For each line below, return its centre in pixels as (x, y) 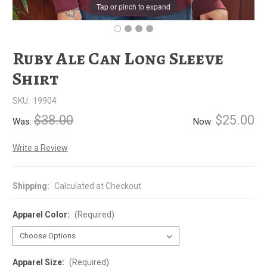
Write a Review (40, 148)
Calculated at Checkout (98, 186)
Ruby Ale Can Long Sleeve (118, 58)
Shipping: (31, 186)
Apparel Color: (42, 214)
